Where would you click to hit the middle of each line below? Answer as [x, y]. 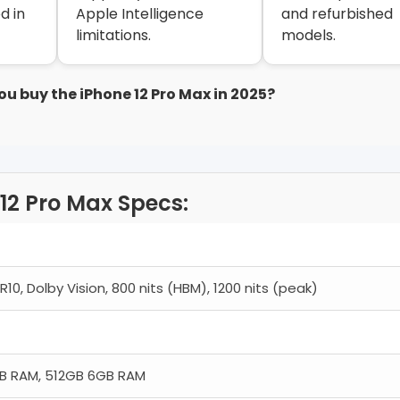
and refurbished [337, 14]
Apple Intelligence [139, 14]
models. [309, 36]
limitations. [113, 36]
